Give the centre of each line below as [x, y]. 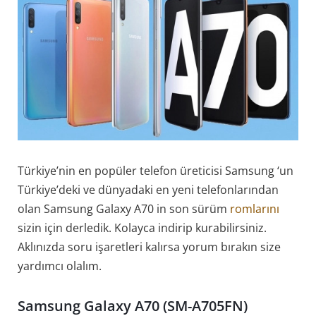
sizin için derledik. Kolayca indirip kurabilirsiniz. [142, 227]
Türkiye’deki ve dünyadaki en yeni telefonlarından [148, 189]
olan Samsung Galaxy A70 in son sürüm [122, 208]
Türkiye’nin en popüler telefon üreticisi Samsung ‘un [156, 170]
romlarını [253, 208]
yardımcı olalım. [60, 266]
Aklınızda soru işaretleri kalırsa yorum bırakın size [149, 247]
